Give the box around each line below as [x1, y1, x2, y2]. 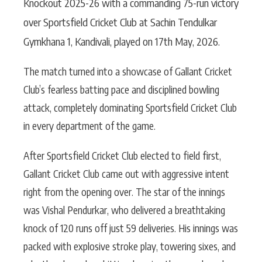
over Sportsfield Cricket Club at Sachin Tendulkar [23, 15, 217, 29]
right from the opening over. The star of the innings [23, 185, 225, 198]
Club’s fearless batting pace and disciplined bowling [23, 83, 219, 96]
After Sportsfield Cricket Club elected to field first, [23, 149, 221, 162]
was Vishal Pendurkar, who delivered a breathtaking [23, 204, 225, 216]
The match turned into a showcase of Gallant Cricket [23, 65, 232, 78]
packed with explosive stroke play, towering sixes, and [23, 240, 236, 253]
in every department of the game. [23, 119, 156, 132]
